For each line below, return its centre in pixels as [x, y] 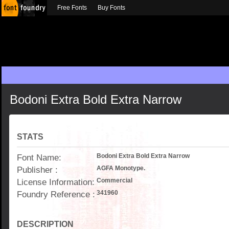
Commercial [114, 180]
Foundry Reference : [56, 194]
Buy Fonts [111, 8]
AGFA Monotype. [121, 168]
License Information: [56, 182]
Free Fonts [72, 8]
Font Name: [39, 157]
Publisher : [37, 170]
